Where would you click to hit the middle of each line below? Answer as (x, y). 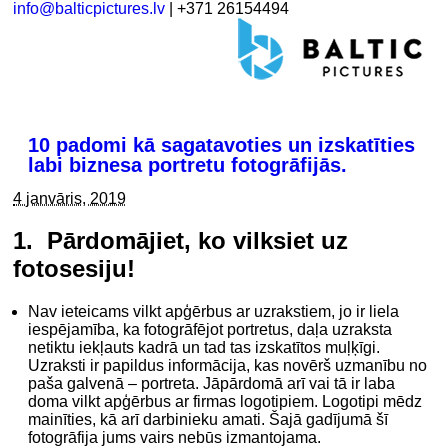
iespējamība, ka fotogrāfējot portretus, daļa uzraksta (210, 330)
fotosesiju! (74, 269)
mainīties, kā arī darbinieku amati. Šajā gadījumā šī (208, 420)
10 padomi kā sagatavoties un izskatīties (222, 144)
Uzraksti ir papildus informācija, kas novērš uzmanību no (228, 366)
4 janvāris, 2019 (70, 198)
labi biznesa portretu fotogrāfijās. (188, 164)
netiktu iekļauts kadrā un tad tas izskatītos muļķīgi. (204, 348)
